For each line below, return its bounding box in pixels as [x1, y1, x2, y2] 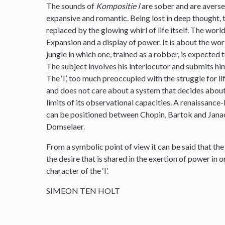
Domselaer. [46, 121, 85, 131]
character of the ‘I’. [46, 165, 112, 175]
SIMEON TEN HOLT [46, 185, 121, 195]
